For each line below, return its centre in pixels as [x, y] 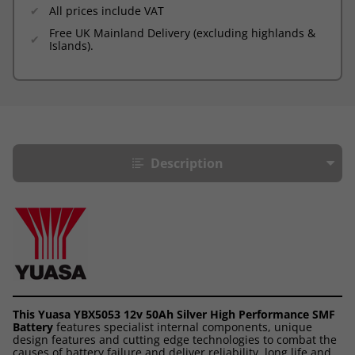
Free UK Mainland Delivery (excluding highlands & [182, 32]
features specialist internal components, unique [183, 326]
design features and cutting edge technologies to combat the [175, 339]
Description [187, 163]
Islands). [71, 45]
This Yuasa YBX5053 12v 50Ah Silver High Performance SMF [174, 314]
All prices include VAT [107, 10]
